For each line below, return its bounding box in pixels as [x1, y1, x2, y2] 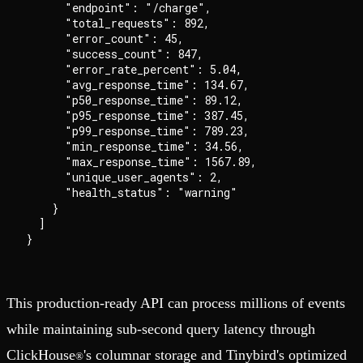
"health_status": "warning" [26, 185, 237, 201]
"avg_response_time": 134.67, [26, 77, 250, 93]
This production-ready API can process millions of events [6, 295, 345, 312]
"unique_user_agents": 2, [26, 169, 223, 186]
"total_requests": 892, [26, 15, 210, 32]
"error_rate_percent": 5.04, [26, 62, 242, 78]
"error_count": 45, [26, 31, 184, 47]
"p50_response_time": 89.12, [26, 92, 243, 109]
